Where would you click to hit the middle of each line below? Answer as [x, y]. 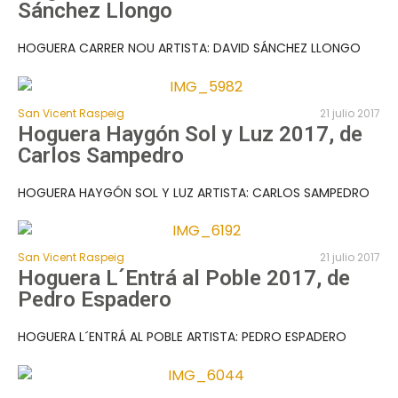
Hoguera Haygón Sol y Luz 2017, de [190, 134]
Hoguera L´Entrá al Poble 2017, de [184, 279]
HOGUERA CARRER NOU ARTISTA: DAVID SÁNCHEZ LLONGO [189, 48]
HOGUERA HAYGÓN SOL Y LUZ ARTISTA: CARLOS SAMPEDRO [194, 192]
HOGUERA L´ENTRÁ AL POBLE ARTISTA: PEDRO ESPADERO [182, 337]
